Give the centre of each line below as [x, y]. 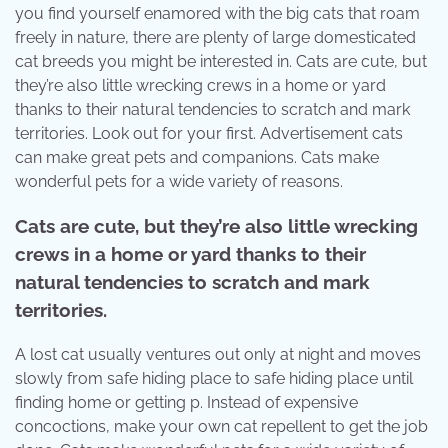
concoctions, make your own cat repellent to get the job [221, 427]
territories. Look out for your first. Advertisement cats [209, 133]
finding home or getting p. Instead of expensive [186, 403]
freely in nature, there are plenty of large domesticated [215, 37]
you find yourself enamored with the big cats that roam [217, 13]
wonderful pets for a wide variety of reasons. [179, 181]
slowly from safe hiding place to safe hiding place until [214, 379]
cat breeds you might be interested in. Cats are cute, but [221, 61]
